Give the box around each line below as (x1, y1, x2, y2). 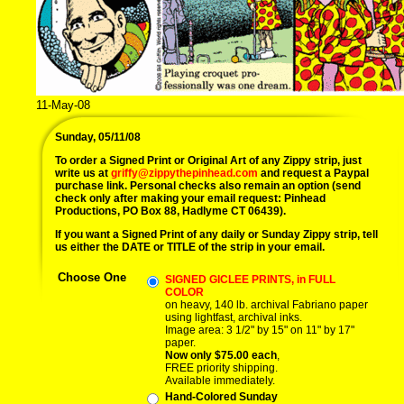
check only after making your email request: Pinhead (55, 192, 326, 205)
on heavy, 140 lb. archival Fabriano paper (165, 298, 368, 311)
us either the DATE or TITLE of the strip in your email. (55, 241, 325, 253)
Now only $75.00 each (165, 349, 277, 362)
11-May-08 (36, 98, 90, 112)
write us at (55, 167, 111, 179)
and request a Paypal (258, 167, 369, 179)
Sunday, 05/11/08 (55, 131, 141, 143)
